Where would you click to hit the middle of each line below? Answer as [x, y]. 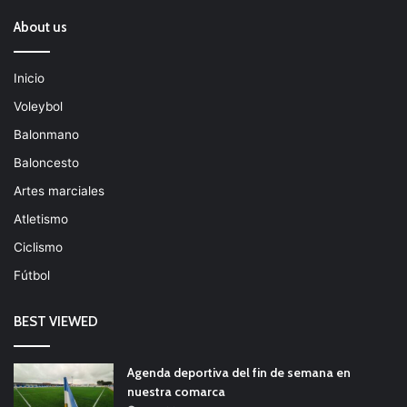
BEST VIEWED [56, 321]
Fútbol [32, 275]
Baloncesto [46, 162]
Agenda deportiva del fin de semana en [239, 372]
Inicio [29, 78]
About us [40, 27]
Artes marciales [59, 190]
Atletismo [41, 218]
